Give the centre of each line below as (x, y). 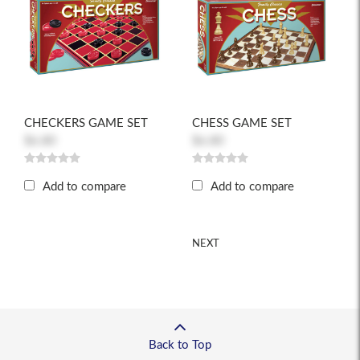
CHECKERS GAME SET (86, 123)
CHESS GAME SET (242, 123)
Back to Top (180, 345)
